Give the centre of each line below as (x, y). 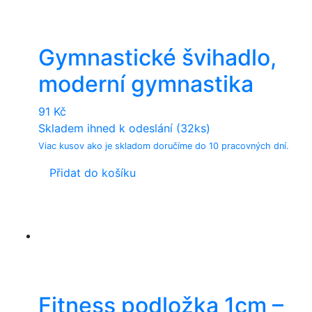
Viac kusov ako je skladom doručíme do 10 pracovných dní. (164, 146)
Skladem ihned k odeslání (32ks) (124, 128)
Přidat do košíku (93, 172)
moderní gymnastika (146, 84)
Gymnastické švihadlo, (157, 57)
